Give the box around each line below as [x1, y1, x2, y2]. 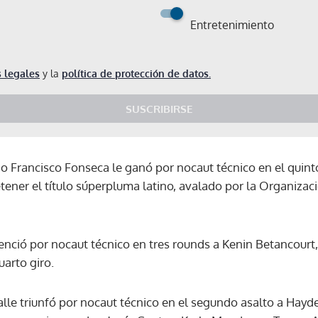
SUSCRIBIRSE [126, 102, 192, 116]
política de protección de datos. [62, 67, 211, 79]
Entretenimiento [190, 17, 274, 32]
